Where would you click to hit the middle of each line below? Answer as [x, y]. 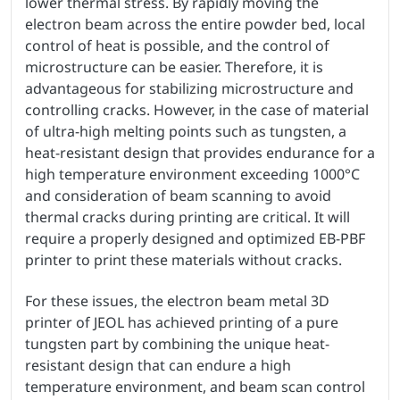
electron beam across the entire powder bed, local [195, 25]
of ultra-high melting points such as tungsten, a [186, 132]
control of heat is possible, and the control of [177, 46]
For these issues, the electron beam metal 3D [177, 301]
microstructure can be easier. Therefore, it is [174, 67]
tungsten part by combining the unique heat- [177, 344]
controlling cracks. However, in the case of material [197, 110]
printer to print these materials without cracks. [183, 260]
